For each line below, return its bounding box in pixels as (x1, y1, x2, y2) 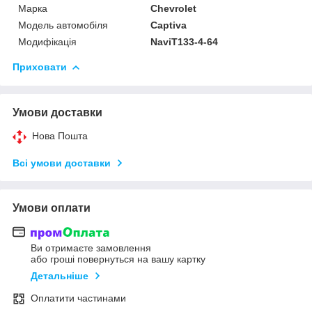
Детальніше (31, 270, 88, 282)
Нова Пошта (32, 130, 88, 141)
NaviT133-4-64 (150, 36, 219, 47)
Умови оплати (13, 201, 91, 214)
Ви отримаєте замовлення (31, 242, 151, 254)
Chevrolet (150, 2, 197, 14)
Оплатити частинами (31, 292, 126, 304)
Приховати (13, 61, 67, 72)
